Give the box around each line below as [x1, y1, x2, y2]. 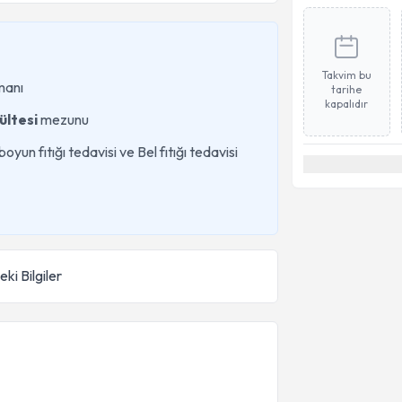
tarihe [331, 83, 363, 96]
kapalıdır [325, 97, 369, 110]
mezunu [38, 110, 89, 128]
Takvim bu [321, 68, 371, 82]
